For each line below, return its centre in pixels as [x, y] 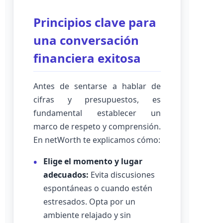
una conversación [86, 40]
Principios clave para [95, 22]
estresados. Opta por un [89, 202]
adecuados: [66, 175]
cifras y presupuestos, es [97, 100]
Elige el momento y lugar [93, 161]
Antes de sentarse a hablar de [97, 86]
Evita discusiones [122, 175]
